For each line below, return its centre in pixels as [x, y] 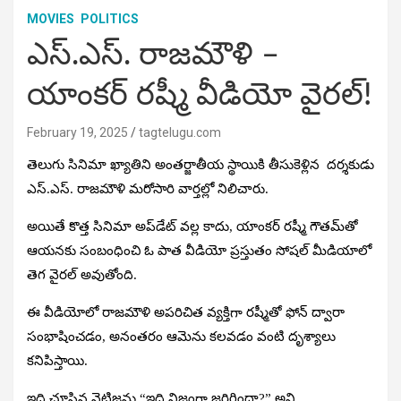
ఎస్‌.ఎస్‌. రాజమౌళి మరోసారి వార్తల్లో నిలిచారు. [148, 188]
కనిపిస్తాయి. [57, 360]
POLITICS [110, 18]
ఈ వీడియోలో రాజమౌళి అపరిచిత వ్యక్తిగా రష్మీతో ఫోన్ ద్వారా [186, 312]
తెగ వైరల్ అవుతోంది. [82, 274]
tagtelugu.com [180, 132]
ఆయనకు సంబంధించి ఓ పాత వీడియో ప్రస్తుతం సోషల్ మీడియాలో [199, 250]
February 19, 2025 [77, 132]
